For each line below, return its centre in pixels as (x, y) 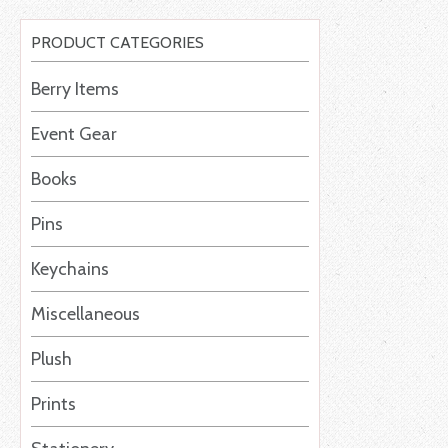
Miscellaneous (85, 313)
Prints (53, 403)
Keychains (70, 268)
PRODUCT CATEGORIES (117, 42)
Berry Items (75, 88)
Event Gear (74, 133)
